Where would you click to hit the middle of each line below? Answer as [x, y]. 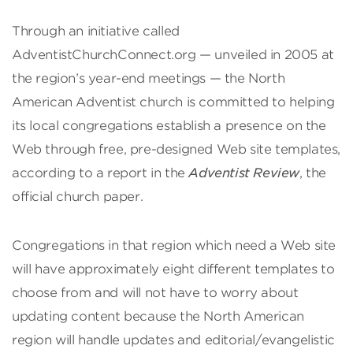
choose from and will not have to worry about [155, 292]
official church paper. [78, 196]
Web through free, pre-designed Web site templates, [176, 149]
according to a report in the [100, 173]
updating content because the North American [158, 316]
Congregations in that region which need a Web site [174, 245]
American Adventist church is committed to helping [173, 102]
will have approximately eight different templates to [173, 269]
